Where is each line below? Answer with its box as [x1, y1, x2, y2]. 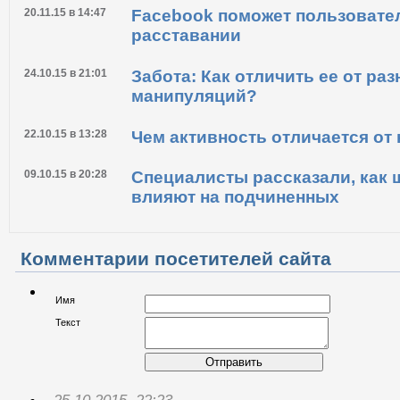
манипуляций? [131, 140, 257, 160]
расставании [131, 80, 241, 100]
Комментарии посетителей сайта [21, 302, 331, 323]
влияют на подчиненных [131, 242, 339, 262]
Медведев [131, 20, 218, 39]
